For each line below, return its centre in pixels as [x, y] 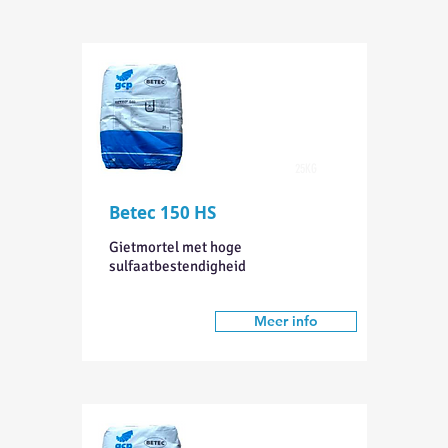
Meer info [285, 321]
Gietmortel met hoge [175, 247]
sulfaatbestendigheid [177, 266]
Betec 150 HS [162, 212]
